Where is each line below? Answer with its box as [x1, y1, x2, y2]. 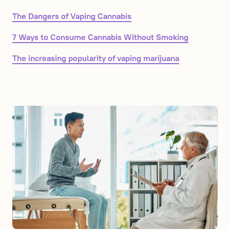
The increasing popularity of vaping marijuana [12, 53, 179, 64]
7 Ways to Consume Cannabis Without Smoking [12, 32, 188, 43]
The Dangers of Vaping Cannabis [12, 11, 131, 22]
